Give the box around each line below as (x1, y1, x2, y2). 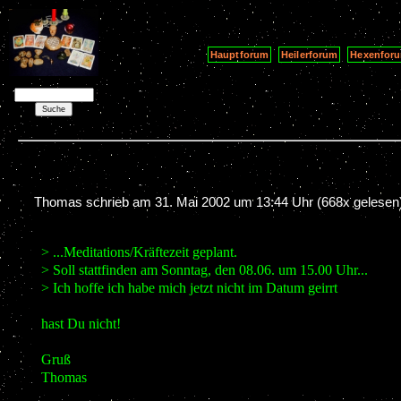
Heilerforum (281, 48, 338, 60)
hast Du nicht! (40, 314, 121, 332)
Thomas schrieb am (34, 194, 156, 210)
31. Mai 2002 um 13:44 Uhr (155, 194, 314, 210)
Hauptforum (210, 48, 269, 60)
